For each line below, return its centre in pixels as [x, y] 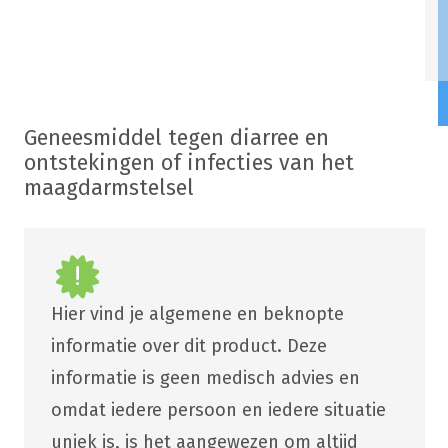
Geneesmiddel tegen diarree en [176, 138]
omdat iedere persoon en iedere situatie [218, 410]
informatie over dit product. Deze [188, 346]
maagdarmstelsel [108, 188]
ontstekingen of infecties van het [188, 163]
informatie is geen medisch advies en [205, 378]
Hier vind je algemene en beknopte [197, 314]
